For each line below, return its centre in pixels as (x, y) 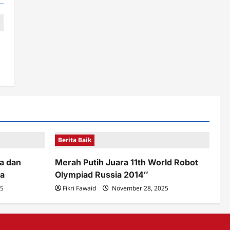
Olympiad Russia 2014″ (102, 175)
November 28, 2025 (139, 188)
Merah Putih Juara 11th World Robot (127, 162)
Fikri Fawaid (79, 188)
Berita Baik (75, 140)
